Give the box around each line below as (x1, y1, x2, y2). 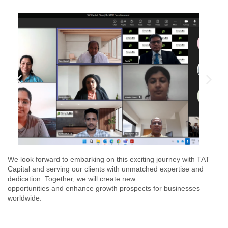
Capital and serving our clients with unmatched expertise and (8, 165, 204, 174)
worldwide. (8, 194, 42, 203)
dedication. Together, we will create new (8, 175, 135, 183)
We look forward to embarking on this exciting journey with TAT (8, 155, 210, 164)
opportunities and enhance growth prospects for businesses (8, 184, 200, 193)
